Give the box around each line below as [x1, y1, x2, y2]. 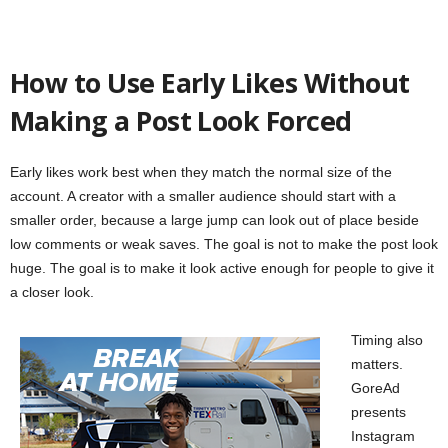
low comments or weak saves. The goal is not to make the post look [10, 236, 438, 253]
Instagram [351, 428, 415, 445]
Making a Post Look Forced [10, 102, 352, 140]
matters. [351, 356, 403, 373]
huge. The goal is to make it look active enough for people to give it [10, 260, 434, 277]
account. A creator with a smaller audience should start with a [10, 188, 396, 205]
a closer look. [10, 284, 94, 301]
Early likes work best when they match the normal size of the [10, 164, 392, 181]
